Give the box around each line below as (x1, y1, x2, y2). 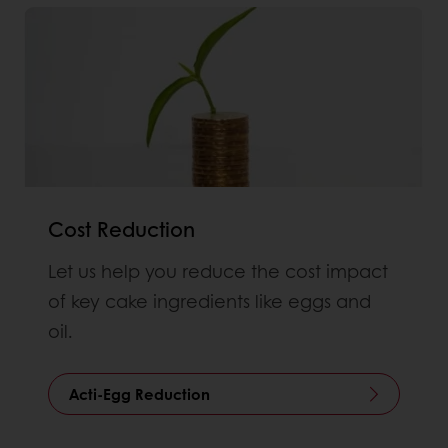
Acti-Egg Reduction (69, 382, 210, 405)
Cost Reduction (48, 214, 195, 243)
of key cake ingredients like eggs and (48, 287, 371, 314)
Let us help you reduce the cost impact (48, 257, 388, 284)
